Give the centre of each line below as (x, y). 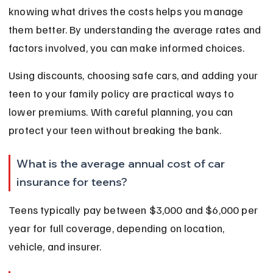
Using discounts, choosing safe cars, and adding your (135, 75)
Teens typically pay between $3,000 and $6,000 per (135, 210)
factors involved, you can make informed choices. (126, 48)
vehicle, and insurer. (55, 246)
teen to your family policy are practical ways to (122, 94)
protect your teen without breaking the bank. (115, 130)
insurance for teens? (72, 182)
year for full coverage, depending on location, (118, 228)
